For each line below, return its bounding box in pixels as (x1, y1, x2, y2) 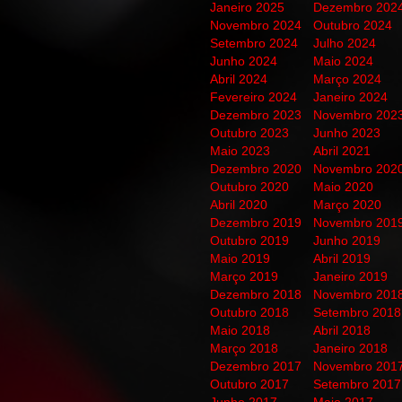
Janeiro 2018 (313, 340, 388, 355)
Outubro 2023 (210, 125, 289, 140)
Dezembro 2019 (210, 214, 301, 230)
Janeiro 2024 (313, 89, 388, 104)
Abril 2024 (210, 71, 267, 86)
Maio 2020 (313, 179, 373, 194)
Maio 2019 (210, 250, 270, 266)
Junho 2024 (210, 53, 277, 68)
